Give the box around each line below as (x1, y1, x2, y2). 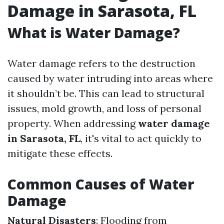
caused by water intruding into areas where (7, 72, 213, 84)
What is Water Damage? (7, 23, 180, 42)
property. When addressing (7, 117, 138, 129)
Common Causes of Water (7, 174, 194, 193)
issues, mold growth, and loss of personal (7, 102, 201, 114)
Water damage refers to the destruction (7, 57, 195, 69)
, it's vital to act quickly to (80, 132, 201, 144)
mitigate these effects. (7, 147, 112, 159)
